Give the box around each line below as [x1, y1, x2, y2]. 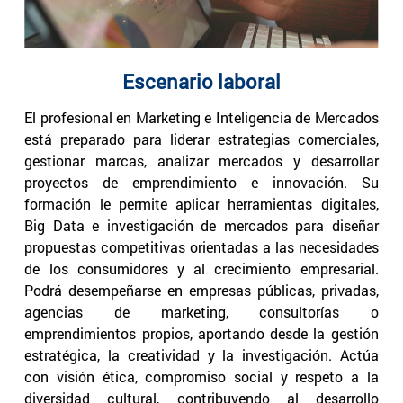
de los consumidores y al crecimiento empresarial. [24, 259, 379, 279]
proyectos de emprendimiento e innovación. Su [24, 173, 379, 193]
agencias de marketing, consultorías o [24, 302, 379, 322]
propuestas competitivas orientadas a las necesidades [24, 237, 379, 257]
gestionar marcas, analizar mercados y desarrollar [24, 151, 379, 171]
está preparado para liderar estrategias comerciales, [24, 130, 379, 149]
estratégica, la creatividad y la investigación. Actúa [24, 345, 379, 365]
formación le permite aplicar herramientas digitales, [24, 194, 379, 214]
